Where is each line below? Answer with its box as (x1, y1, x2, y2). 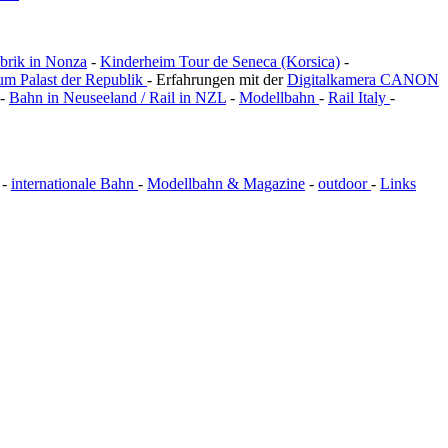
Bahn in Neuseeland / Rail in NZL (9, 89, 226, 107)
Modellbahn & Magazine (147, 175, 305, 193)
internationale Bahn (11, 175, 138, 193)
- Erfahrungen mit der (147, 71, 287, 89)
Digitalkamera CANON (287, 71, 439, 89)
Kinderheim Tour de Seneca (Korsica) (100, 53, 340, 71)
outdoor (318, 175, 371, 193)
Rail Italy (328, 89, 390, 107)
